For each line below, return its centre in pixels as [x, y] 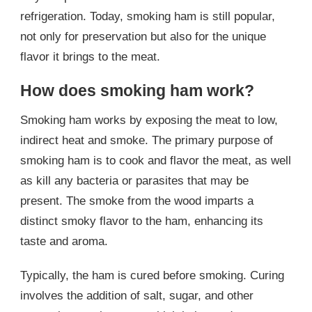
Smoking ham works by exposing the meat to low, [149, 120]
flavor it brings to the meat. [90, 56]
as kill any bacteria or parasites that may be [134, 181]
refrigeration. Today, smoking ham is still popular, [148, 16]
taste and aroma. [64, 242]
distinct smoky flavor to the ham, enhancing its [142, 221]
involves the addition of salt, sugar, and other [137, 296]
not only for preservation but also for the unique [143, 36]
